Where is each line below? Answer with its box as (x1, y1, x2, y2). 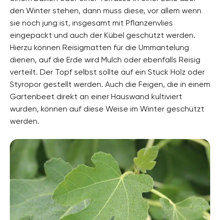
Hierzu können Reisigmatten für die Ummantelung (10, 42, 189, 52)
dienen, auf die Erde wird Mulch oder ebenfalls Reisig (10, 55, 200, 64)
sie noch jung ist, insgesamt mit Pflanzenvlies (10, 18, 173, 27)
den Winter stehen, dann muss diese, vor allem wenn (10, 5, 201, 15)
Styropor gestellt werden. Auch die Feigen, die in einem (10, 79, 210, 89)
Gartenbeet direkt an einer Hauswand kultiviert (10, 91, 182, 101)
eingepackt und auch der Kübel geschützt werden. (10, 30, 195, 40)
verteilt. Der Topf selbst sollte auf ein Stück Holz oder (10, 67, 205, 77)
